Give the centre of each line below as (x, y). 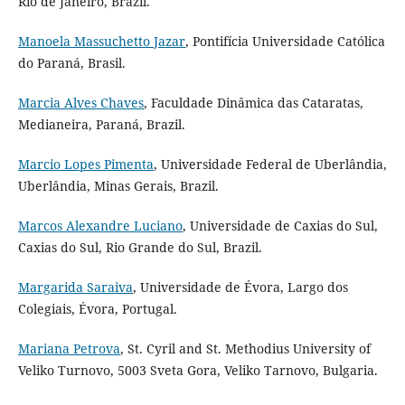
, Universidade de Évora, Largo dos (240, 287)
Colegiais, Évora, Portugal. (97, 309)
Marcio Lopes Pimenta (85, 165)
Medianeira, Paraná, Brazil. (101, 125)
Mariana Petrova (69, 349)
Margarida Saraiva (75, 287)
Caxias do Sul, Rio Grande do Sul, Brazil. (140, 248)
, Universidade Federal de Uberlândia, (270, 165)
